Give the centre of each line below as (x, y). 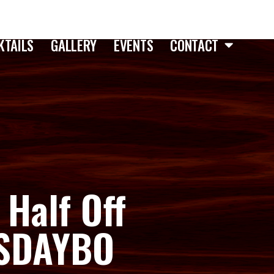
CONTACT (194, 45)
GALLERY (74, 45)
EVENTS (134, 45)
